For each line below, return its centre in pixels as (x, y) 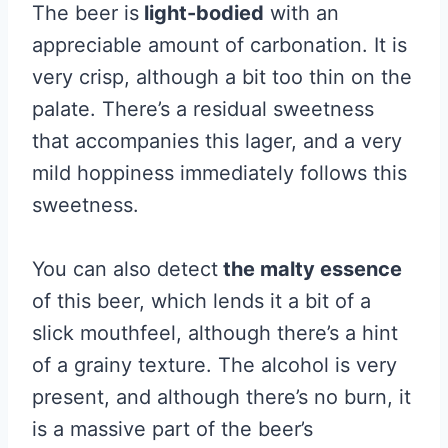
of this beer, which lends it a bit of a (201, 301)
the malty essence (310, 269)
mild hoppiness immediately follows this (219, 173)
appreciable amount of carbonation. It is (219, 45)
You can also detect (125, 269)
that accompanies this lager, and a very (217, 141)
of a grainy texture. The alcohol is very (214, 365)
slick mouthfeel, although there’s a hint (215, 333)
